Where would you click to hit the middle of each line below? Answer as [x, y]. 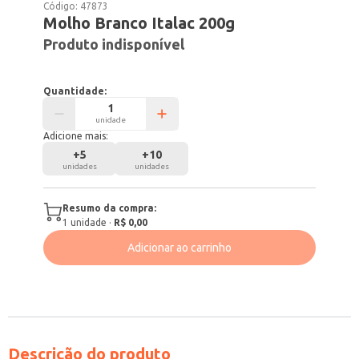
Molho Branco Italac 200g [139, 23]
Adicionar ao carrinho [179, 248]
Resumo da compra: [110, 208]
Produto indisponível [114, 44]
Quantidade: [75, 91]
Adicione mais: [76, 136]
